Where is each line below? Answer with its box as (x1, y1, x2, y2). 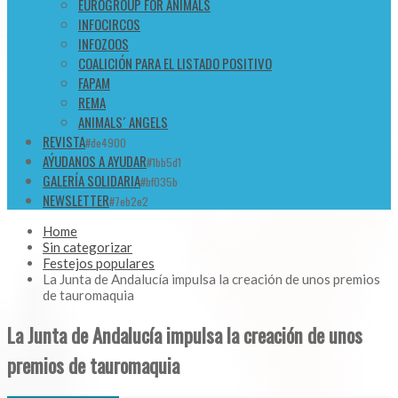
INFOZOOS (78, 34, 129, 54)
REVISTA (43, 131, 85, 152)
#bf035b (140, 173, 178, 191)
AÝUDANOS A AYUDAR (43, 151, 147, 171)
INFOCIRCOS (78, 14, 140, 35)
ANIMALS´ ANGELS (78, 112, 168, 132)
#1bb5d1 (147, 154, 181, 171)
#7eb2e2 (109, 193, 148, 211)
